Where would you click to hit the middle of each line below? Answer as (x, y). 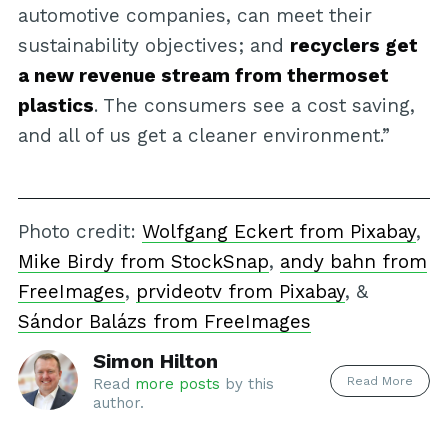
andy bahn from (353, 261)
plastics (55, 106)
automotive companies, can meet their (194, 16)
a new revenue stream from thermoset (203, 76)
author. (118, 402)
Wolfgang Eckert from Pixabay (278, 231)
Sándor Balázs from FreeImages (164, 321)
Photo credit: (79, 231)
